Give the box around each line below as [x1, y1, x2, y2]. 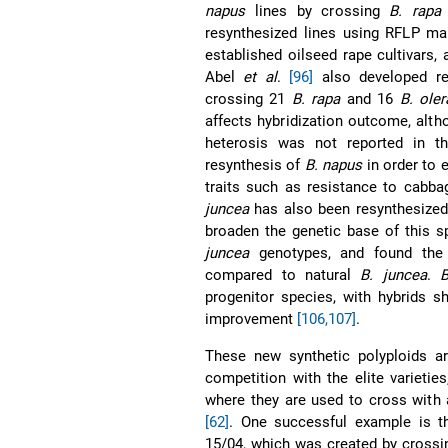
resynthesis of [205, 155, 305, 174]
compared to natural [205, 265, 361, 284]
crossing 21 [205, 89, 292, 108]
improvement [205, 309, 298, 328]
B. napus [304, 155, 363, 174]
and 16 [340, 89, 400, 108]
